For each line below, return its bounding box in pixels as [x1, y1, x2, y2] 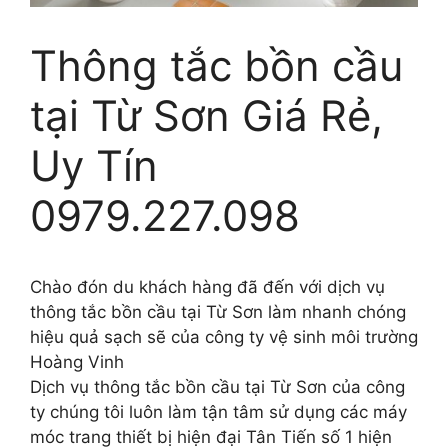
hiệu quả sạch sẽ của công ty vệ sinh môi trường [30, 327, 418, 348]
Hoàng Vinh [30, 352, 124, 373]
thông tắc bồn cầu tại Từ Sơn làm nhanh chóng [30, 302, 406, 323]
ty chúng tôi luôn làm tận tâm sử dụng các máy [30, 402, 407, 423]
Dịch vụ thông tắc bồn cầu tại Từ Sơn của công [30, 377, 405, 398]
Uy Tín [30, 140, 158, 192]
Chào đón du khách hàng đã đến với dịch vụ [30, 277, 385, 298]
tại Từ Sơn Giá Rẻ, [30, 90, 383, 142]
